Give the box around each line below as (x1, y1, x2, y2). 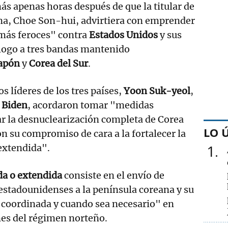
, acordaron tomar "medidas (27, 99, 154, 111)
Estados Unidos (89, 28, 158, 41)
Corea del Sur (29, 57, 88, 69)
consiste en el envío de (62, 169, 164, 181)
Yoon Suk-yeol (124, 84, 190, 97)
